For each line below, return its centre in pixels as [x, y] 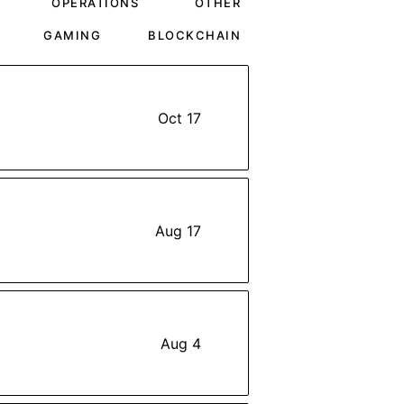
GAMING [72, 35]
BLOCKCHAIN [194, 35]
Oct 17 [179, 118]
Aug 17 [178, 230]
